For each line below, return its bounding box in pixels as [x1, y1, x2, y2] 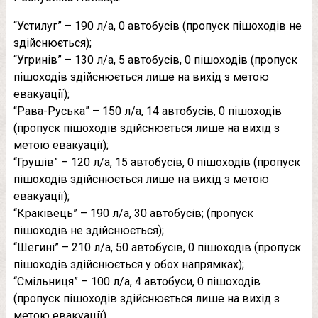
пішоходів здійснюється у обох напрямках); [13, 258, 244, 271]
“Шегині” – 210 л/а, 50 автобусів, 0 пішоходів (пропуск [13, 241, 301, 254]
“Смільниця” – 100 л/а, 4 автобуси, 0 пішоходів [13, 275, 261, 288]
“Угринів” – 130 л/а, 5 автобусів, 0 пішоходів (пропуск [13, 53, 297, 67]
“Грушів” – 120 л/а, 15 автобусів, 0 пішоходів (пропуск [13, 155, 300, 169]
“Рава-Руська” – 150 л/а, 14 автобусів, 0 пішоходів [13, 104, 282, 118]
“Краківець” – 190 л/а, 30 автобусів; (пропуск [13, 207, 253, 220]
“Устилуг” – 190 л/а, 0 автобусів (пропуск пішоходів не [13, 19, 302, 33]
